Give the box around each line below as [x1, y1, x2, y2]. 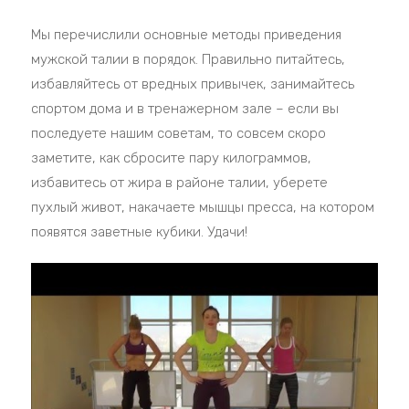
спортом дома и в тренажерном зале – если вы [31, 100, 340, 118]
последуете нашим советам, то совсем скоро [31, 125, 327, 142]
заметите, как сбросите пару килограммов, [31, 150, 312, 167]
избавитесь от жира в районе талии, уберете [31, 174, 329, 192]
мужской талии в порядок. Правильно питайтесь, [31, 51, 346, 68]
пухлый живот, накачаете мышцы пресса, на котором [31, 199, 375, 216]
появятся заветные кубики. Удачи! [31, 224, 248, 241]
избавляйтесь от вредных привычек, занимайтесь [31, 76, 355, 93]
